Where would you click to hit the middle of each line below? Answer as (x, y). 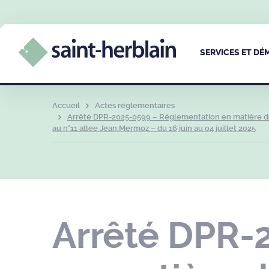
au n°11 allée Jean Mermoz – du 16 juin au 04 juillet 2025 (154, 128)
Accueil (66, 105)
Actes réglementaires (134, 105)
